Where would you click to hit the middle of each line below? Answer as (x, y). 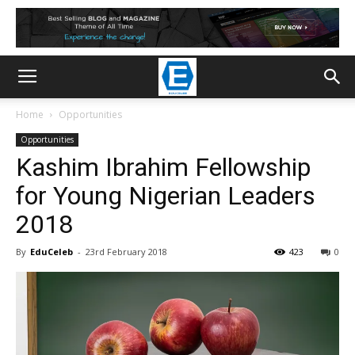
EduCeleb (52, 252)
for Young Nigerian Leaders (166, 196)
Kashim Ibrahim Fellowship (163, 167)
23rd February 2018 (126, 252)
